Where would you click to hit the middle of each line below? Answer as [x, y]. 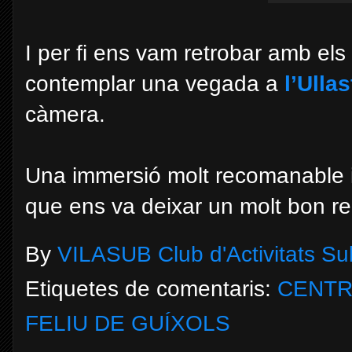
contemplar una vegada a [155, 84]
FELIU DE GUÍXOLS [128, 323]
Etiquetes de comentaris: [151, 288]
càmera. [65, 114]
